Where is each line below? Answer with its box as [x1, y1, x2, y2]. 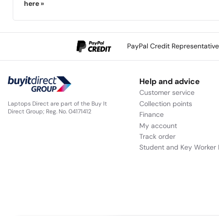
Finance [139, 110, 164, 119]
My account [139, 121, 177, 130]
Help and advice [139, 76, 200, 87]
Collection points [139, 99, 192, 108]
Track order [139, 131, 175, 141]
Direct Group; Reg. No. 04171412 [8, 107, 91, 115]
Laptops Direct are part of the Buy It [8, 99, 107, 108]
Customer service [139, 88, 195, 97]
